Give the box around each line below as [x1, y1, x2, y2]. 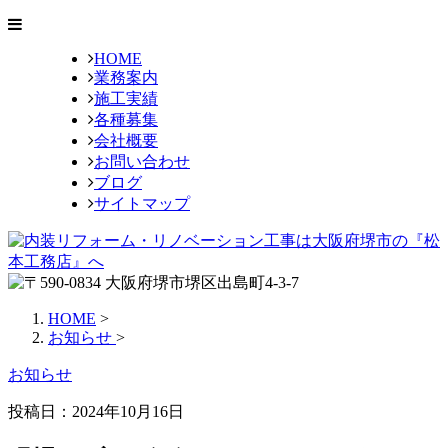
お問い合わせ [94, 153, 190, 170]
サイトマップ [94, 195, 190, 212]
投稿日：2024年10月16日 [8, 403, 184, 420]
